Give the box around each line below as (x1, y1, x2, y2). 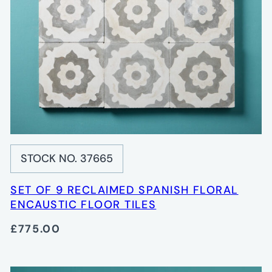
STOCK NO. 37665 (21, 151, 114, 166)
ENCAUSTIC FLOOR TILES (10, 197, 157, 212)
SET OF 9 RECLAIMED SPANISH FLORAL (10, 182, 239, 197)
